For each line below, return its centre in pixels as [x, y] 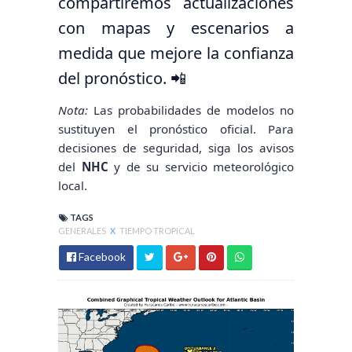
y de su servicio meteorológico [201, 166]
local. [73, 185]
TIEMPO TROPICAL [157, 230]
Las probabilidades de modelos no [191, 110]
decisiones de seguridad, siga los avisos [176, 147]
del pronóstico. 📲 [122, 78]
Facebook [101, 256]
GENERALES [83, 230]
